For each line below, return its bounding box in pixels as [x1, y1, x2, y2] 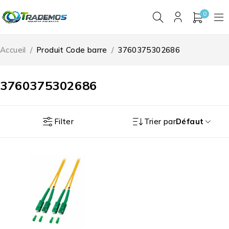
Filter [54, 116, 74, 126]
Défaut [176, 117, 204, 127]
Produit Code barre [36, 45, 107, 55]
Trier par [144, 117, 176, 127]
